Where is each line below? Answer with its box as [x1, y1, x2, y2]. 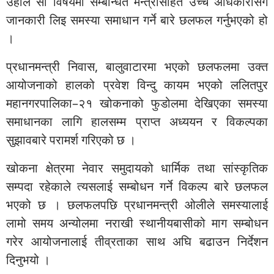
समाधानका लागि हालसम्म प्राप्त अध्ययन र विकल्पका [6, 113, 268, 130]
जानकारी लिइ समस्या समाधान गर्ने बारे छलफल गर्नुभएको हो [6, 12, 268, 28]
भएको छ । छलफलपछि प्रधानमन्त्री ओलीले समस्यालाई [6, 196, 268, 213]
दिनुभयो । [6, 251, 50, 268]
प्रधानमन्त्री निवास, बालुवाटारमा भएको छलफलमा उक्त [6, 58, 268, 75]
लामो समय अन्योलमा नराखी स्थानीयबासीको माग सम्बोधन [6, 215, 268, 231]
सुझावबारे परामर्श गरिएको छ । [6, 131, 136, 148]
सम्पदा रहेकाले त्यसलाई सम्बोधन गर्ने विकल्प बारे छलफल [6, 178, 268, 194]
